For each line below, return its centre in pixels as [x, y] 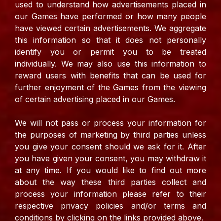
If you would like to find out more [136, 170]
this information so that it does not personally [110, 40]
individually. [38, 64]
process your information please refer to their [110, 194]
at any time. [41, 170]
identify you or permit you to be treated [110, 52]
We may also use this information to [134, 64]
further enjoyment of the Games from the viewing [110, 88]
